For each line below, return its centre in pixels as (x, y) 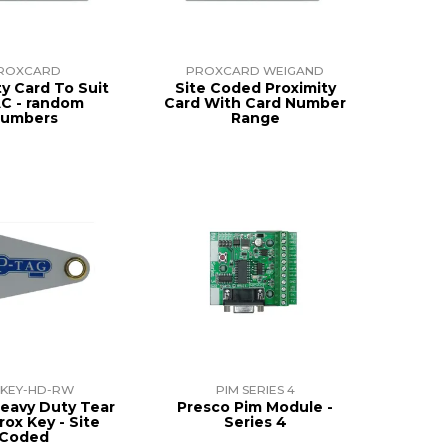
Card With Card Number (255, 102)
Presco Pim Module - (255, 406)
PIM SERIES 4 (255, 389)
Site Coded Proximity (255, 87)
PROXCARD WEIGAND (255, 70)
